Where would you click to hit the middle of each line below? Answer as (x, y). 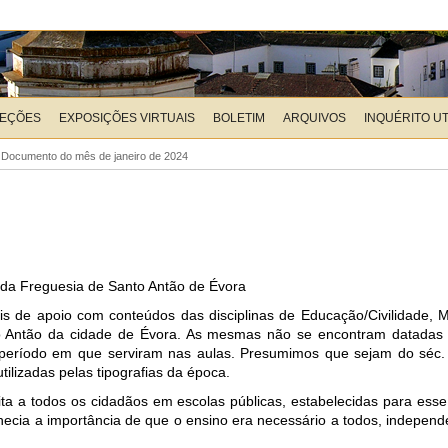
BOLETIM (239, 118)
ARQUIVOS (314, 118)
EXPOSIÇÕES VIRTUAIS (127, 118)
